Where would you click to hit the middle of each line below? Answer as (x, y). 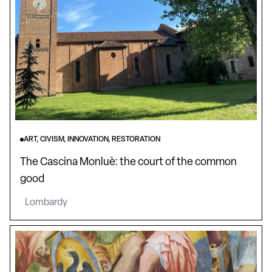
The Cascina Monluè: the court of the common (128, 162)
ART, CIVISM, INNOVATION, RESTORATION (92, 140)
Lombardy (46, 203)
